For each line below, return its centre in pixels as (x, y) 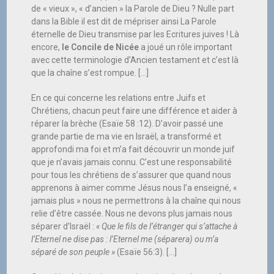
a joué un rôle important (186, 47)
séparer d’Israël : (64, 227)
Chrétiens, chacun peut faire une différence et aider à (135, 111)
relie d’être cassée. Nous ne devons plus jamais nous (132, 214)
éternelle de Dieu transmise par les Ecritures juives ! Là (135, 35)
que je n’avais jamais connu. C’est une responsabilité (132, 162)
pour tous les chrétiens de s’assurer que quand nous (131, 175)
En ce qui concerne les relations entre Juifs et (119, 98)
